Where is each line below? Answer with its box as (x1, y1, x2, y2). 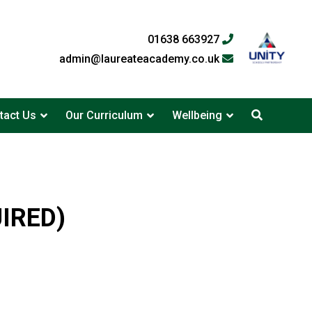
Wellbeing (171, 109, 222, 122)
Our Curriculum (65, 109, 143, 122)
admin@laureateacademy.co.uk (59, 52, 222, 65)
